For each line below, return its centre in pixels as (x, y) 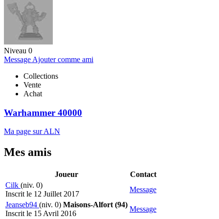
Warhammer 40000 (43, 112)
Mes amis (28, 152)
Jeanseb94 (22, 205)
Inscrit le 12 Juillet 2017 (42, 194)
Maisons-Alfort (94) (95, 205)
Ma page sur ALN (32, 131)
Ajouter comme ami (63, 59)
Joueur (66, 175)
